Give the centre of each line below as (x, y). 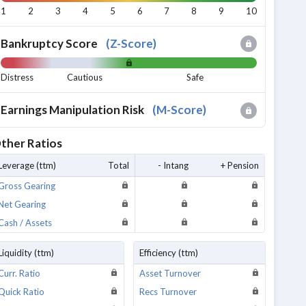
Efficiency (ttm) (168, 252)
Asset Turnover (170, 273)
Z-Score (132, 43)
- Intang (173, 165)
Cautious (85, 78)
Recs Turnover (168, 291)
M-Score (180, 110)
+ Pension (240, 165)
